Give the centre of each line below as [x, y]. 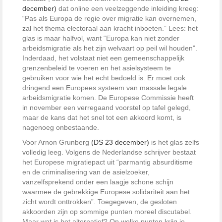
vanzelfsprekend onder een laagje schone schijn [98, 182]
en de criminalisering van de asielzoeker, [86, 172]
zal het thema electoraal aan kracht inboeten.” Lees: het [110, 28]
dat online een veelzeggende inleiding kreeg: [128, 9]
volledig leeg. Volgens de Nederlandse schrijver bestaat [109, 152]
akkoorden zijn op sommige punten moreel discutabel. [107, 212]
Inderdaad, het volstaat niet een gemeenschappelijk [103, 58]
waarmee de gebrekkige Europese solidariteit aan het [106, 192]
